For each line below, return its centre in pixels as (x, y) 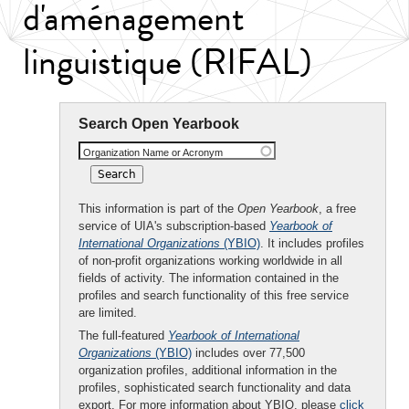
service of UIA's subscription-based (174, 226)
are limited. (108, 313)
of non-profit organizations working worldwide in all (210, 261)
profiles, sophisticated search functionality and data (215, 388)
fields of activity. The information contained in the (209, 278)
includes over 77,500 (248, 353)
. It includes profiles (312, 243)
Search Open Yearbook (159, 124)
